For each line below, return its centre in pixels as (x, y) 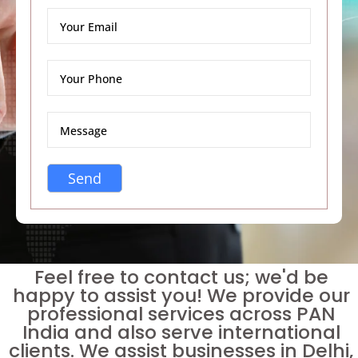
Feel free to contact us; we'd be (181, 277)
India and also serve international (181, 332)
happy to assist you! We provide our (181, 295)
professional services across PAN (181, 314)
